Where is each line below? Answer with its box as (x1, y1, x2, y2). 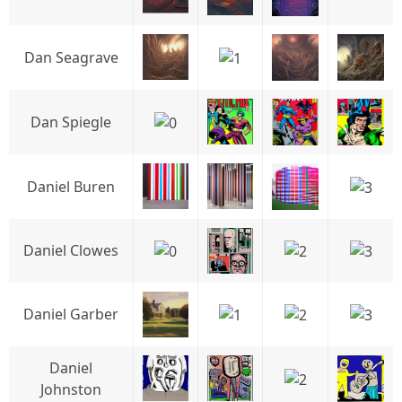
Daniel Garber (23, 304, 118, 324)
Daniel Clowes (23, 240, 118, 260)
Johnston (40, 380, 101, 399)
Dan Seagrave (23, 48, 118, 67)
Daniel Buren (27, 177, 115, 197)
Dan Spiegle (31, 112, 111, 132)
